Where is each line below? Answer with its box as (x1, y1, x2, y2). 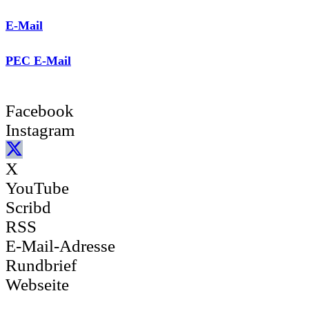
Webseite (6, 275, 69, 295)
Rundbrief (6, 256, 77, 275)
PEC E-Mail (6, 53, 71, 68)
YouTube (6, 179, 69, 198)
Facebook (6, 101, 74, 120)
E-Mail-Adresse (6, 237, 115, 256)
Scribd (6, 198, 51, 217)
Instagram (6, 120, 74, 139)
